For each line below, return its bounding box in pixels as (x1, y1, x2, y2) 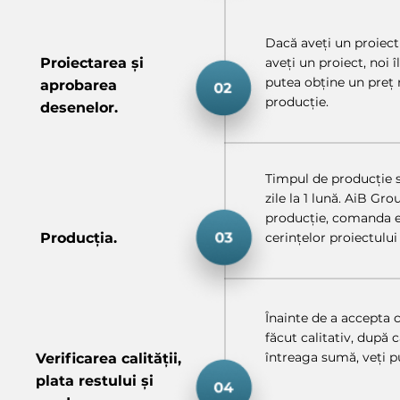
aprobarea (40, 77, 117, 95)
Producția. (40, 229, 117, 247)
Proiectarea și (40, 54, 144, 72)
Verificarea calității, (36, 350, 181, 368)
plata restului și (36, 372, 154, 390)
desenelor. (40, 99, 118, 117)
